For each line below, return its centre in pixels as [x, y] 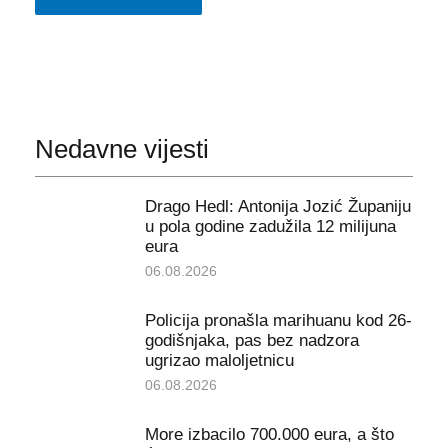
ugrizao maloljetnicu [219, 361]
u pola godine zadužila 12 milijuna [270, 227]
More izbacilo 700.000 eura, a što [269, 435]
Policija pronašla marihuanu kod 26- [278, 321]
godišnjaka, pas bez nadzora [251, 341]
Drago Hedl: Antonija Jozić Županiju [277, 207]
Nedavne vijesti [121, 148]
